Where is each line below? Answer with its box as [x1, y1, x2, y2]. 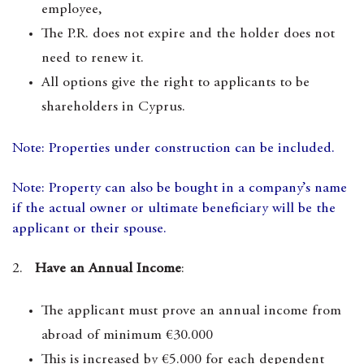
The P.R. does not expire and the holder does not [41, 27, 335, 41]
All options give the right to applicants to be [41, 76, 310, 90]
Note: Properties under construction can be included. [12, 141, 335, 156]
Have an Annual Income [35, 262, 181, 276]
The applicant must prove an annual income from [41, 304, 341, 318]
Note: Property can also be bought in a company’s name [12, 181, 347, 196]
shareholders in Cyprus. [41, 100, 185, 115]
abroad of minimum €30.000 [41, 328, 213, 343]
